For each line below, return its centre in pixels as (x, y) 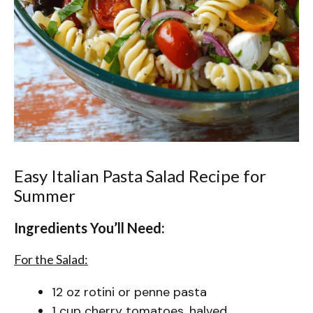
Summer (45, 195)
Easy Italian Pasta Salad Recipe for (140, 175)
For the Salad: (51, 259)
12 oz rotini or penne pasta (129, 292)
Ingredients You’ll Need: (89, 227)
